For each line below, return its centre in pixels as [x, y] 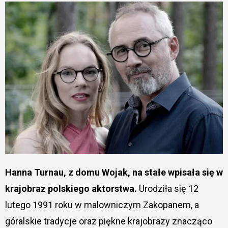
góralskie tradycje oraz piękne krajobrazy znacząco [108, 221]
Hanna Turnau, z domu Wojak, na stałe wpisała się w [8, 172]
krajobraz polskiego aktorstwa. [71, 188]
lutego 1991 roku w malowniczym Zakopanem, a [102, 205]
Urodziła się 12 [167, 188]
